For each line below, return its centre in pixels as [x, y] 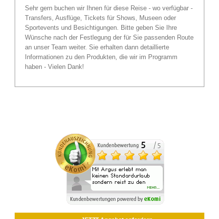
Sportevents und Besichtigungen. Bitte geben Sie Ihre [101, 27]
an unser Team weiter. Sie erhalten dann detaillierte [97, 47]
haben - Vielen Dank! [55, 66]
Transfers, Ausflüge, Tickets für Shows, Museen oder [100, 18]
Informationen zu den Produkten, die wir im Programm [101, 57]
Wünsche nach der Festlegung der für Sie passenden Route [109, 37]
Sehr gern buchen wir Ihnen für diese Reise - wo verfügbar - [109, 8]
